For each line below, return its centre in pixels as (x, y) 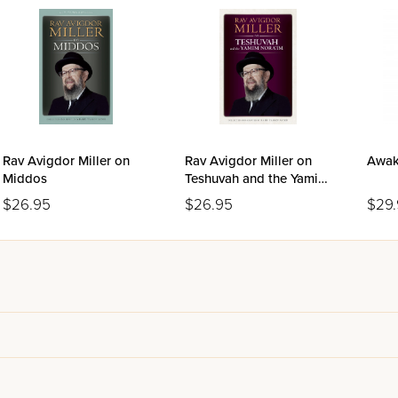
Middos (25, 179)
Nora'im (208, 196)
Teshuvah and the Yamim (257, 179)
